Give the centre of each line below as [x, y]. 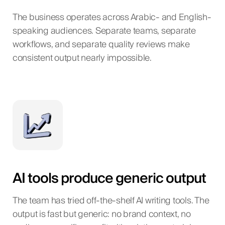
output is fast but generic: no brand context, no [101, 214]
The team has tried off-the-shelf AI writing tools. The [111, 201]
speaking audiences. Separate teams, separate [104, 31]
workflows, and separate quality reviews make [101, 44]
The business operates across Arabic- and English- [112, 17]
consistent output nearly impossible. [82, 58]
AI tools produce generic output [109, 178]
